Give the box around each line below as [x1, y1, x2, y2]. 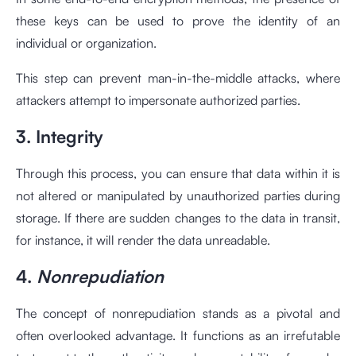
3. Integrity [16, 126, 103, 147]
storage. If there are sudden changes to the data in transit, [16, 210, 340, 226]
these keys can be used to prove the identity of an [16, 13, 340, 29]
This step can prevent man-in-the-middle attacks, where [16, 70, 340, 86]
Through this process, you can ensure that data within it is [16, 165, 340, 181]
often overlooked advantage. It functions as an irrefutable [16, 327, 340, 343]
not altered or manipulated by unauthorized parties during [16, 188, 340, 203]
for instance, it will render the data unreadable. [16, 232, 270, 248]
